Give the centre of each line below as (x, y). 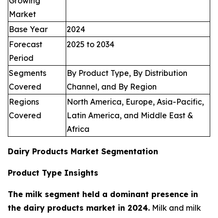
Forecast (26, 44)
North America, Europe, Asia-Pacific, (135, 102)
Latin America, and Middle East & (130, 115)
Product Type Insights (53, 173)
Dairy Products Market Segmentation (83, 151)
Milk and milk (175, 208)
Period (21, 58)
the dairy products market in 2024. (79, 208)
